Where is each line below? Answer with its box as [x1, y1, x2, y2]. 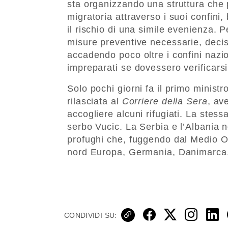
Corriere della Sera [122, 96, 208, 106]
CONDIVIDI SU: [64, 211, 117, 219]
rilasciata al [67, 96, 122, 106]
